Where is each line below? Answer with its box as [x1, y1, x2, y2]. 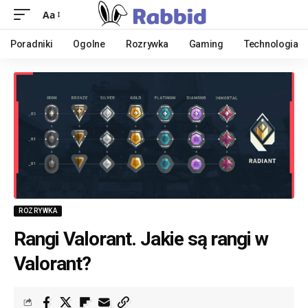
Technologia [243, 38, 298, 49]
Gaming [188, 38, 223, 49]
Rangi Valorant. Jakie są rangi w [14, 227, 269, 250]
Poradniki [10, 38, 53, 49]
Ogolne [73, 38, 105, 49]
